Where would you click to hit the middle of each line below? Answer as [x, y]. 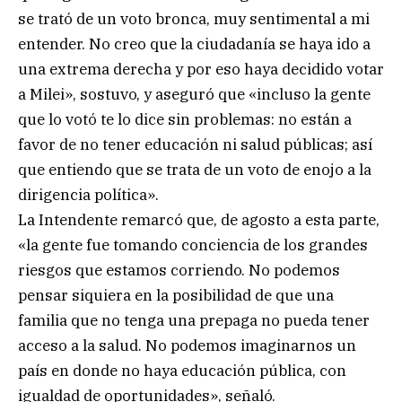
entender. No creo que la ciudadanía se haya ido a [194, 44]
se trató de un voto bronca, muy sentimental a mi [194, 18]
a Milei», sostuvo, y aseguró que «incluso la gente [194, 94]
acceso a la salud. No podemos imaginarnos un [187, 345]
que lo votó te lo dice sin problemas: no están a [185, 119]
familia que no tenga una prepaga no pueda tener [194, 320]
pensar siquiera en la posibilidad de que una [176, 295]
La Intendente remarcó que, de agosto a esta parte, [199, 219]
